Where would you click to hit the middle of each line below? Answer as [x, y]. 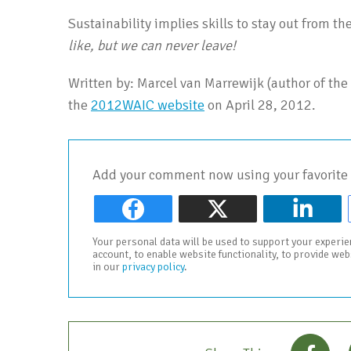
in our [107, 267]
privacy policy [153, 267]
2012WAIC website [148, 105]
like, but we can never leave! [152, 45]
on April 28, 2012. [260, 105]
